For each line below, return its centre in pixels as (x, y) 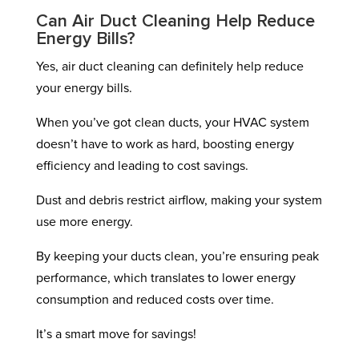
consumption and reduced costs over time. (155, 300)
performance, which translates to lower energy (165, 278)
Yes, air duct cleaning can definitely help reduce (169, 67)
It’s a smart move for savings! (116, 334)
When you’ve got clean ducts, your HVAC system (172, 123)
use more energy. (84, 222)
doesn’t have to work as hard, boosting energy (165, 144)
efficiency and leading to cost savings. (142, 166)
